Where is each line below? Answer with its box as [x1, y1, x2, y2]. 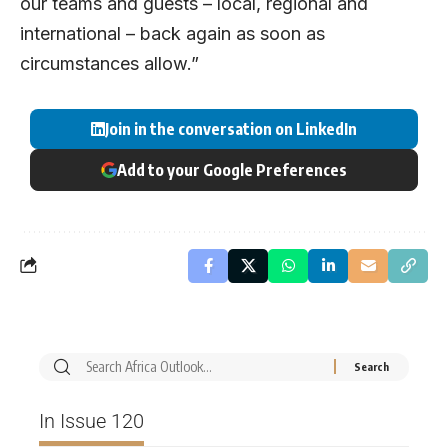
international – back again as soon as [20, 23, 325, 45]
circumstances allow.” [20, 53, 199, 75]
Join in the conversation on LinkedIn [105, 118, 357, 139]
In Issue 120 [39, 408, 144, 433]
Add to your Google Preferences [117, 159, 347, 180]
